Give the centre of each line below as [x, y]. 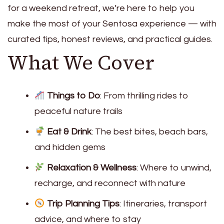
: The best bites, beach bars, [149, 131]
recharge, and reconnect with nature [110, 183]
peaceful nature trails [78, 111]
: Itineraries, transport [163, 203]
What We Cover [81, 62]
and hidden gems [70, 147]
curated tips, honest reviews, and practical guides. [110, 39]
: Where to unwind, [174, 167]
